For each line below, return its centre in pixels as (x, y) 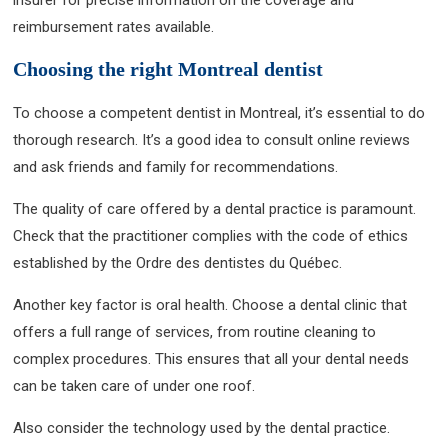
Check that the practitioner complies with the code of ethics (211, 235)
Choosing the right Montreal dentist (168, 68)
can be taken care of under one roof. (134, 385)
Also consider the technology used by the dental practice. (202, 427)
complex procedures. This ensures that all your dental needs (211, 358)
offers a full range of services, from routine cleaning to (195, 331)
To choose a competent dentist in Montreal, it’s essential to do (219, 112)
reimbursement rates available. (114, 26)
